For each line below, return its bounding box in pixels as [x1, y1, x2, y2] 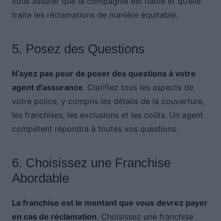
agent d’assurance [11, 82, 83, 92]
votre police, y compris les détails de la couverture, [11, 96, 204, 106]
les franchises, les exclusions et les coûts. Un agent [11, 110, 203, 120]
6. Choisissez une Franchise [11, 155, 171, 170]
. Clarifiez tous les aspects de [82, 82, 193, 92]
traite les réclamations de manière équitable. [11, 9, 178, 20]
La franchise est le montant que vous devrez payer [11, 197, 208, 208]
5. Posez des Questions [11, 41, 145, 56]
